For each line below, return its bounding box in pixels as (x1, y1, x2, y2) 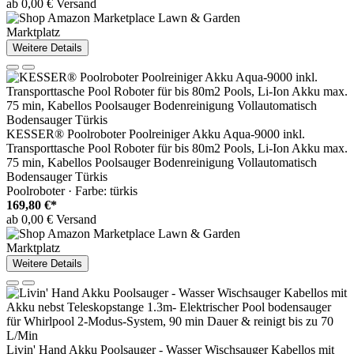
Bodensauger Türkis (6, 170, 107, 184)
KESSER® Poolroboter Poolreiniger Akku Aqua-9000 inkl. (6, 127, 305, 141)
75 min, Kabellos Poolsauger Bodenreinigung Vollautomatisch (6, 156, 317, 170)
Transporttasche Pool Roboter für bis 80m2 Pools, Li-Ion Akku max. (6, 141, 348, 156)
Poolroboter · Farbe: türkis (6, 184, 137, 198)
